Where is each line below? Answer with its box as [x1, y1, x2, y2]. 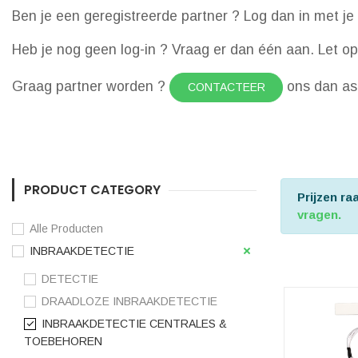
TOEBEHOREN [24, 335, 102, 348]
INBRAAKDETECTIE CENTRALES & [42, 317, 227, 331]
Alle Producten [30, 222, 103, 236]
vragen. [297, 208, 341, 222]
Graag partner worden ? [12, 78, 169, 95]
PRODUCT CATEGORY [24, 181, 161, 200]
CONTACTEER [187, 81, 265, 94]
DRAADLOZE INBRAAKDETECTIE [42, 295, 217, 308]
